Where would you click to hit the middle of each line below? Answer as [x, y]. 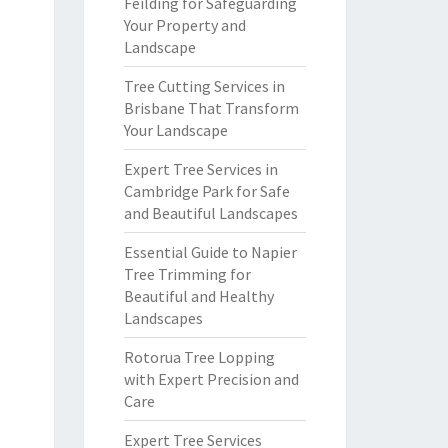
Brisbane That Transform [211, 108]
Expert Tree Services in [200, 169]
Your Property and [184, 25]
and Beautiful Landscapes [210, 213]
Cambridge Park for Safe [206, 191]
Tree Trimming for [187, 274]
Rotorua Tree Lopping [199, 357]
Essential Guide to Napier [210, 252]
